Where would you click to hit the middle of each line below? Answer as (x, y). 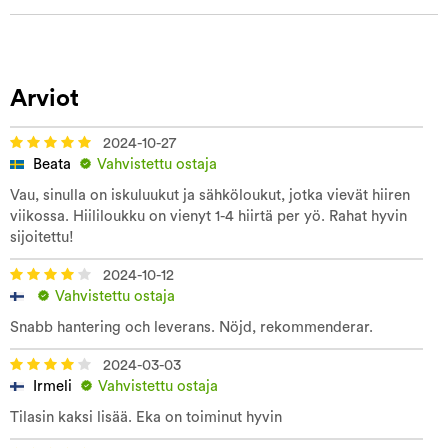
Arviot (44, 98)
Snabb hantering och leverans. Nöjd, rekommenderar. (191, 327)
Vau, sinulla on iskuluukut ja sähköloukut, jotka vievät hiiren (210, 195)
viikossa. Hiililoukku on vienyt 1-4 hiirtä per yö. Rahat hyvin (208, 216)
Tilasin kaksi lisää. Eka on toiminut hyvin (146, 417)
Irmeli (52, 386)
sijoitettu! (42, 237)
